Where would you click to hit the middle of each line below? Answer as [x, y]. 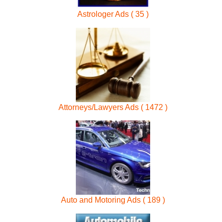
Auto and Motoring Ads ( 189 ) [113, 200]
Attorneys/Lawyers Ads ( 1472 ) [113, 107]
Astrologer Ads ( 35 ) [113, 14]
